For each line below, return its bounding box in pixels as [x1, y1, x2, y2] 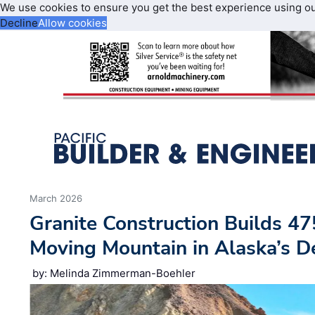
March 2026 [30, 193, 83, 205]
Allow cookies [38, 16, 107, 30]
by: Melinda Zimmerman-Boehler [32, 266, 196, 281]
